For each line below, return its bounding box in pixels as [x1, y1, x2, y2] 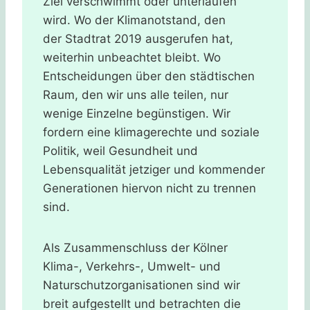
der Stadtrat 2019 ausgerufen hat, [43, 31, 233, 46]
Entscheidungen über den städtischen [43, 69, 255, 83]
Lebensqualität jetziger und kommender [43, 162, 265, 176]
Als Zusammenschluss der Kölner [43, 240, 228, 255]
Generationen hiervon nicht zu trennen [43, 181, 256, 195]
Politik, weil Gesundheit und [43, 143, 198, 158]
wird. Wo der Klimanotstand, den [43, 12, 226, 27]
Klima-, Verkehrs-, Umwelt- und [43, 259, 221, 273]
